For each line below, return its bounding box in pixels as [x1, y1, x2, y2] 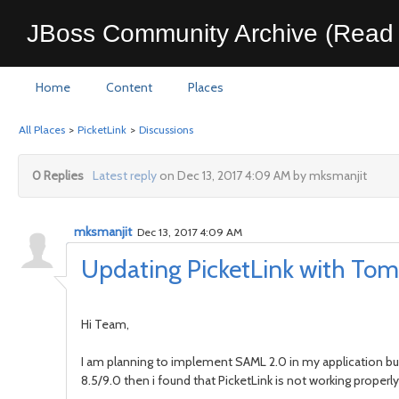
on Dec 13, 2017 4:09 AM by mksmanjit [156, 167, 367, 183]
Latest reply [92, 167, 157, 183]
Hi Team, [81, 316, 129, 332]
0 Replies [32, 167, 84, 183]
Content [106, 79, 152, 95]
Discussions [139, 123, 193, 136]
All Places [19, 123, 65, 136]
